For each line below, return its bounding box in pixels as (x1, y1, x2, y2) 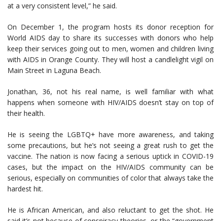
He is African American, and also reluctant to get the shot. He (7, 205, 214, 215)
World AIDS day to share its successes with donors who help (7, 33, 214, 43)
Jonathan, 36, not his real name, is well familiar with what (7, 87, 214, 97)
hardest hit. (7, 184, 43, 194)
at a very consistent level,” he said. (7, 1, 117, 11)
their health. (7, 109, 45, 118)
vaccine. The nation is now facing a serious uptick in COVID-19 (7, 151, 214, 161)
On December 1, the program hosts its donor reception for (7, 22, 214, 32)
